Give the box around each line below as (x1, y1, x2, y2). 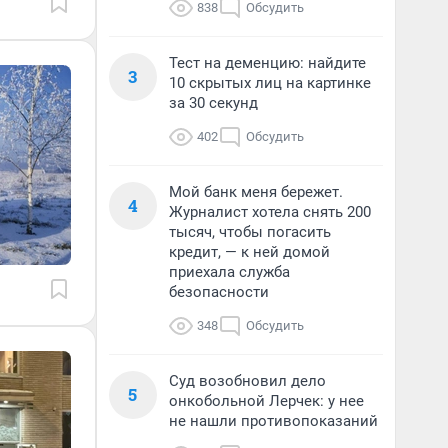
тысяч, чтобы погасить (169, 223, 331, 241)
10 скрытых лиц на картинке (169, 74, 371, 92)
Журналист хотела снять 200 (169, 203, 371, 221)
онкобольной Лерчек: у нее (169, 392, 364, 410)
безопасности (169, 283, 269, 301)
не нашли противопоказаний (169, 412, 378, 430)
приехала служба (169, 263, 290, 281)
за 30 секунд (169, 94, 258, 112)
